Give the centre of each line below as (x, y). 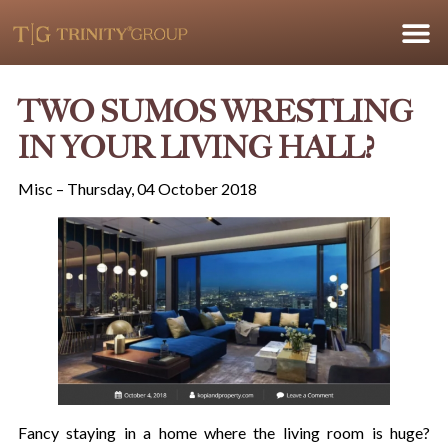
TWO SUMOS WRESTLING (215, 113)
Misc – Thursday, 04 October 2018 (137, 188)
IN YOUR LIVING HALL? (196, 149)
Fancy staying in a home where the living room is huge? (224, 432)
